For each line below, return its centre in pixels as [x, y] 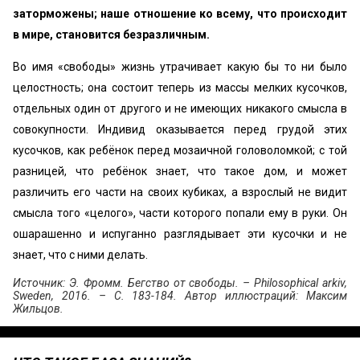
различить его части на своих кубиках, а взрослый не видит [180, 192]
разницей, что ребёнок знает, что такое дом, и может [180, 171]
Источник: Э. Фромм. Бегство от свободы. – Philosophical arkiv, [180, 283]
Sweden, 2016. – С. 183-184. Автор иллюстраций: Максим [180, 296]
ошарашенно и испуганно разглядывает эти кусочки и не [180, 234]
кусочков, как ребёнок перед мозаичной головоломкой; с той [180, 150]
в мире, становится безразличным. [111, 35]
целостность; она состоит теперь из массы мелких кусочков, [180, 88]
